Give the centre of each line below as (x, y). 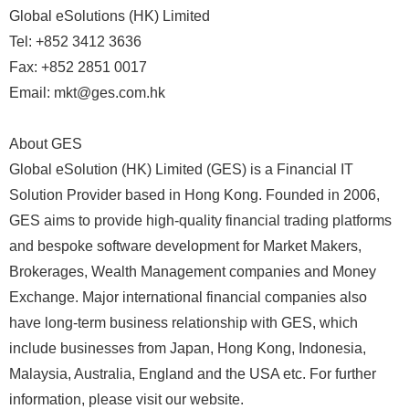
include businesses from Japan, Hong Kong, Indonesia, (188, 348)
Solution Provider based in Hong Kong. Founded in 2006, (194, 195)
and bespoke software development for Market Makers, (185, 246)
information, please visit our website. (126, 399)
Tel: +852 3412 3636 (75, 42)
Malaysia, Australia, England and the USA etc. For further (193, 374)
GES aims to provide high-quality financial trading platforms (200, 220)
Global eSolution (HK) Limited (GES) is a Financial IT (181, 169)
